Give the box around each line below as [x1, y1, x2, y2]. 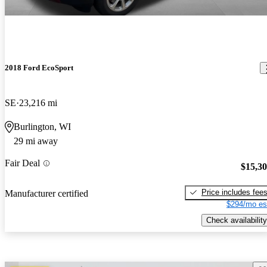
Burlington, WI [14, 122, 71, 132]
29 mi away [14, 136, 58, 147]
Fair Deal [5, 158, 40, 169]
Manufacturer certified [5, 188, 88, 198]
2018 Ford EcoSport [5, 63, 73, 73]
